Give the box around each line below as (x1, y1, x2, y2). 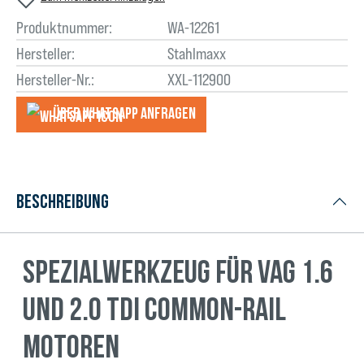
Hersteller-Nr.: (16, 69, 94, 89)
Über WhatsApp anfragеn (53, 104, 196, 123)
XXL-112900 (167, 69, 231, 89)
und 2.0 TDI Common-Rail (23, 290, 286, 326)
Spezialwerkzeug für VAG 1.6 (23, 253, 333, 288)
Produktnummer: (16, 17, 112, 37)
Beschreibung (16, 190, 109, 211)
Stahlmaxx (167, 43, 226, 63)
